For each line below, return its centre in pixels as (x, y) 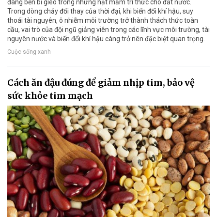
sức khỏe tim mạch (50, 96)
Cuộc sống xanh (29, 52)
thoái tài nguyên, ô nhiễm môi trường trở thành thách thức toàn (103, 21)
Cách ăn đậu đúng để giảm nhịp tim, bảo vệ (101, 83)
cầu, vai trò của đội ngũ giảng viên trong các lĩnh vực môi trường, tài (108, 30)
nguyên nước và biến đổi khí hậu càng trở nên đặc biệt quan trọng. (106, 39)
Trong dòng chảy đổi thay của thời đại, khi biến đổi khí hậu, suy (100, 11)
